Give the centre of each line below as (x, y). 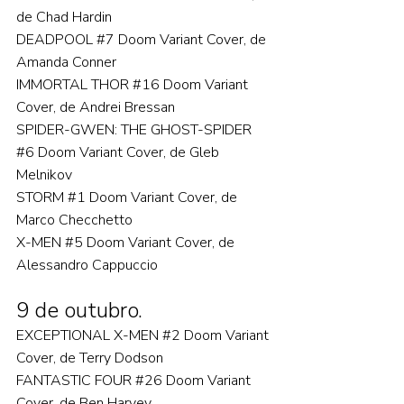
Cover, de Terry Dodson (90, 358)
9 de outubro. (79, 310)
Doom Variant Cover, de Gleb (129, 152)
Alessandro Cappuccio (91, 265)
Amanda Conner (66, 62)
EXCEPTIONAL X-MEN (89, 335)
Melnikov (44, 175)
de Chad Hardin (64, 17)
